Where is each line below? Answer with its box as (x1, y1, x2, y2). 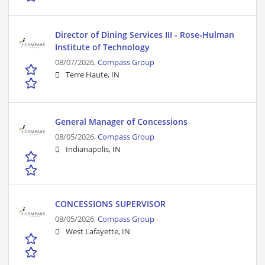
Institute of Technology (55, 41, 150, 53)
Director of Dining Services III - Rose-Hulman (55, 29, 234, 41)
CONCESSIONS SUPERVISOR (55, 198, 166, 210)
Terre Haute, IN (66, 70, 119, 80)
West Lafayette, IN (66, 227, 130, 237)
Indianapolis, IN (66, 144, 121, 155)
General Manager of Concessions (55, 116, 188, 128)
